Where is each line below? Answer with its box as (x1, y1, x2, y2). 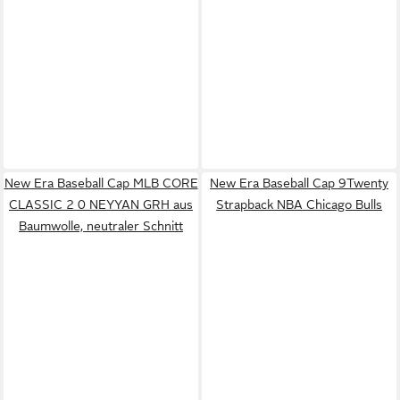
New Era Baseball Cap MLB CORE (4, 175, 198, 190)
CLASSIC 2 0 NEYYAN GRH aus (9, 196, 193, 212)
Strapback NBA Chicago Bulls (216, 196, 382, 212)
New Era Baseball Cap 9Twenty (210, 175, 388, 190)
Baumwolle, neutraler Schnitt (19, 218, 183, 233)
